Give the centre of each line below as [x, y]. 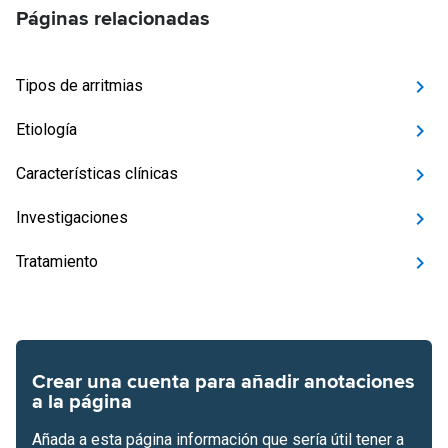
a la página [82, 402]
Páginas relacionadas [113, 19]
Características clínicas [97, 173]
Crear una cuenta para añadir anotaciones [223, 382]
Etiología [46, 129]
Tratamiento [57, 261]
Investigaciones [72, 217]
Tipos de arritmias [79, 85]
